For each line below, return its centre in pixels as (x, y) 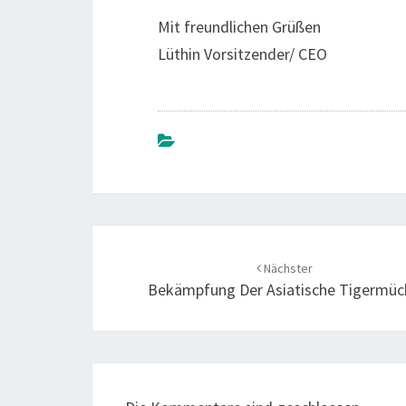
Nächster (286, 268)
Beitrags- (146, 239)
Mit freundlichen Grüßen (239, 27)
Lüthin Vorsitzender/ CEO (242, 54)
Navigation (157, 269)
